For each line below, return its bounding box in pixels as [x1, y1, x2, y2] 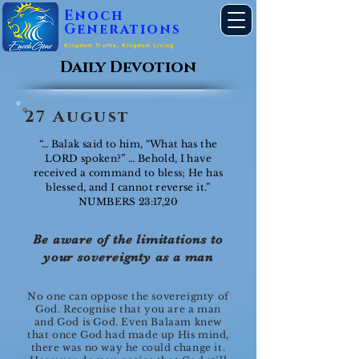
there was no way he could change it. [30, 341, 226, 353]
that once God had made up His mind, [26, 329, 229, 341]
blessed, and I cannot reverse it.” [46, 181, 211, 193]
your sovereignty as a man [42, 250, 213, 264]
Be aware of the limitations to [33, 232, 224, 247]
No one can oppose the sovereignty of [27, 290, 229, 302]
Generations [64, 20, 182, 38]
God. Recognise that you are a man [35, 303, 221, 315]
